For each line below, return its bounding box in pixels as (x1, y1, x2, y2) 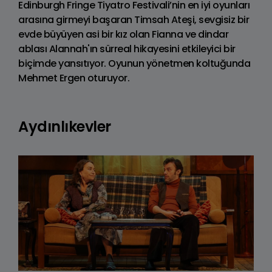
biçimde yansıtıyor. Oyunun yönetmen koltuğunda (18, 56, 250, 71)
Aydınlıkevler (18, 117, 111, 137)
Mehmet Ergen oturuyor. (18, 71, 129, 86)
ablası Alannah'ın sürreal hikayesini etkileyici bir (18, 42, 236, 56)
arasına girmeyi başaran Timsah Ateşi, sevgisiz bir (18, 13, 249, 27)
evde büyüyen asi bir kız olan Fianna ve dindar (18, 27, 228, 42)
